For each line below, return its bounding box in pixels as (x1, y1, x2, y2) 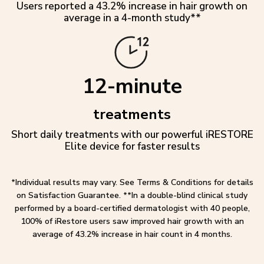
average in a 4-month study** (63, 11, 201, 25)
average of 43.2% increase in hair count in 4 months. (32, 229, 232, 240)
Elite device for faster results (64, 140, 200, 154)
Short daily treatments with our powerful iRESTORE (11, 128, 253, 142)
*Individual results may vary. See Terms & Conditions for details (11, 177, 253, 189)
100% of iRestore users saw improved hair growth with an (20, 216, 244, 227)
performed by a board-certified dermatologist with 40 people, (14, 203, 250, 214)
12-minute (82, 72, 182, 100)
